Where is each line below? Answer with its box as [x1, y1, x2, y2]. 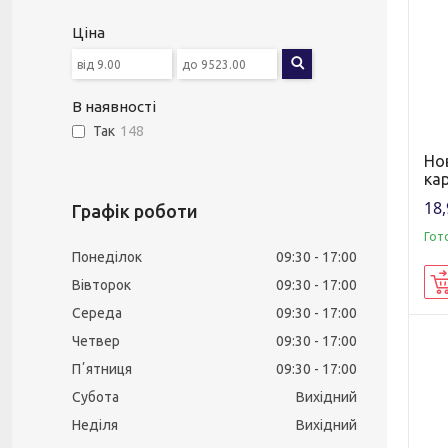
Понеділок [72, 249, 142, 265]
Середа [72, 305, 122, 321]
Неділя [72, 417, 118, 433]
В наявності [72, 98, 156, 115]
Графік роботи [72, 201, 198, 221]
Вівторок [72, 277, 131, 293]
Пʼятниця [72, 361, 132, 377]
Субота [72, 389, 119, 405]
